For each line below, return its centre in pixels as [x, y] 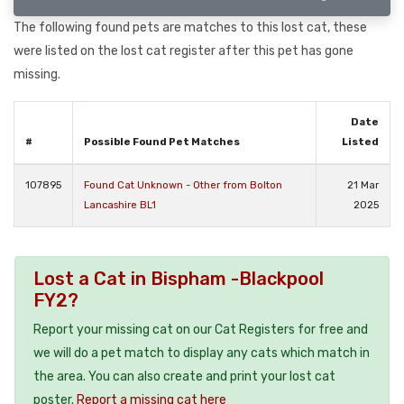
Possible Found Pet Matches [162, 142]
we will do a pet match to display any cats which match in [202, 353]
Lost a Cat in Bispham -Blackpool [179, 278]
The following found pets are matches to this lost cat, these [190, 27]
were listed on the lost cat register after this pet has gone [184, 50]
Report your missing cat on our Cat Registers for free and [201, 329]
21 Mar [363, 185]
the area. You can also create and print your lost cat [184, 376]
